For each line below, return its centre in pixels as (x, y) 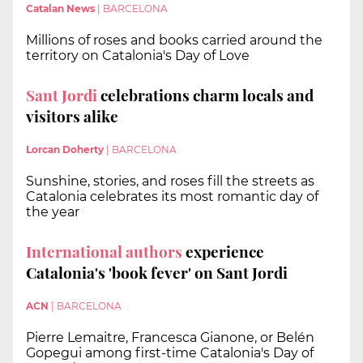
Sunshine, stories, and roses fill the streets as (170, 181)
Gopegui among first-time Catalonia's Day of (170, 353)
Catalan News (60, 8)
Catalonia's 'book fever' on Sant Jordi (157, 272)
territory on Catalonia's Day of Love (138, 55)
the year (53, 212)
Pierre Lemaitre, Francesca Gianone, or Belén (170, 338)
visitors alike (72, 115)
